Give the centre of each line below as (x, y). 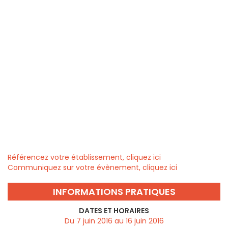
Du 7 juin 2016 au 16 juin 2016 (114, 221)
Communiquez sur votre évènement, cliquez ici (92, 167)
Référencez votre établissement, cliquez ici (84, 157)
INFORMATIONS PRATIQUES (114, 191)
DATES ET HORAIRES (114, 210)
